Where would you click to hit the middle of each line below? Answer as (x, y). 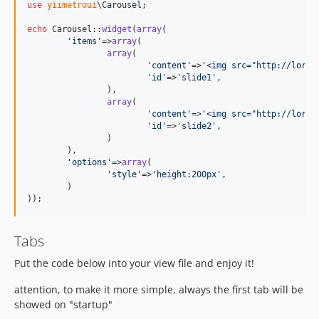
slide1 (197, 78)
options (89, 162)
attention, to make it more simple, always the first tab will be (159, 289)
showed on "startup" (63, 304)
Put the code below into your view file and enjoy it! (134, 263)
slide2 (197, 126)
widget (117, 29)
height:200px (187, 174)
